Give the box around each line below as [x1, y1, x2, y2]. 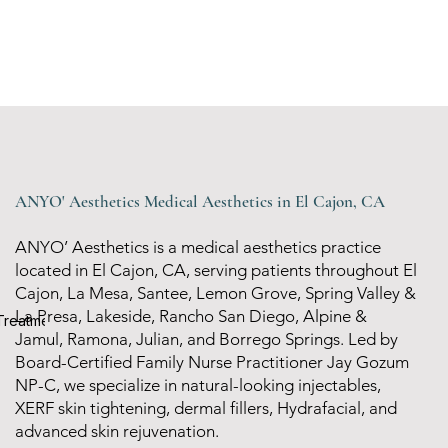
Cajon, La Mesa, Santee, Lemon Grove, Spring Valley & [15, 283, 417, 303]
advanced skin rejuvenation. [15, 421, 220, 441]
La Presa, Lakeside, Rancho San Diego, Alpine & [15, 306, 368, 326]
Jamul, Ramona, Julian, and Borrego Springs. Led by [15, 329, 399, 349]
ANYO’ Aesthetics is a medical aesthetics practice [15, 237, 382, 257]
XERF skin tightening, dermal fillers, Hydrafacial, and [15, 398, 398, 418]
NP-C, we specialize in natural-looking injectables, [15, 375, 382, 395]
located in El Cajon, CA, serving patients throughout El [15, 260, 418, 280]
